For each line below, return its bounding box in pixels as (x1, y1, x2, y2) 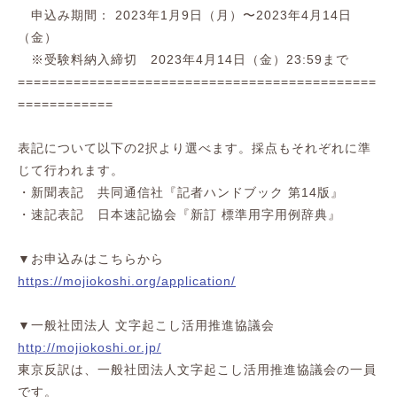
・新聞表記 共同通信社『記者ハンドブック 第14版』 (18, 185, 344, 199)
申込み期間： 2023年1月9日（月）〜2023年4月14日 (18, 8, 352, 22)
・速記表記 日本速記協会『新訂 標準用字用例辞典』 (18, 207, 341, 222)
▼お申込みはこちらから (18, 252, 164, 266)
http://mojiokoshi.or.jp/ (18, 340, 161, 354)
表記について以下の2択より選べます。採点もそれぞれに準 (18, 141, 371, 155)
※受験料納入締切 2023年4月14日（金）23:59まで (18, 52, 349, 66)
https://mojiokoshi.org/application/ (18, 274, 236, 288)
